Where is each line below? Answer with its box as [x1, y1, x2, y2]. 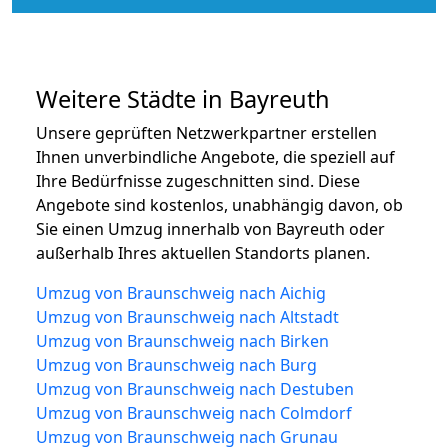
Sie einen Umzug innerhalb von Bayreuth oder [36, 217, 385, 240]
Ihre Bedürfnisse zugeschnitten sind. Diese [36, 169, 360, 192]
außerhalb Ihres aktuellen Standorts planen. [36, 241, 370, 264]
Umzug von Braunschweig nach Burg [36, 353, 317, 376]
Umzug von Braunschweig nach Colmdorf [36, 401, 352, 424]
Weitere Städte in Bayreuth [36, 82, 330, 115]
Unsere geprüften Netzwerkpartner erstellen [36, 121, 377, 144]
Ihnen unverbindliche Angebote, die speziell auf [36, 145, 395, 168]
